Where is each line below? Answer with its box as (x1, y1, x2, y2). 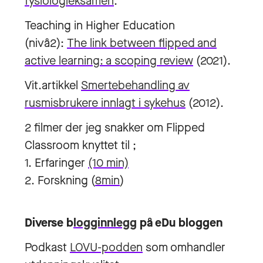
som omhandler (143, 240, 225, 255)
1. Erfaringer (25, 155, 88, 171)
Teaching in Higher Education (25, 18, 175, 33)
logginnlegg (73, 215, 137, 231)
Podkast (25, 240, 70, 255)
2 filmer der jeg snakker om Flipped (25, 120, 205, 136)
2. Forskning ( (25, 173, 95, 188)
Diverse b (25, 215, 73, 231)
